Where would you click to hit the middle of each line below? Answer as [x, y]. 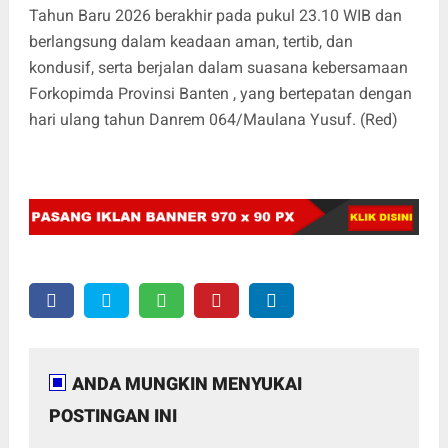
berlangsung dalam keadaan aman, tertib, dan [190, 42]
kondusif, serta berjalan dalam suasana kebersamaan [218, 68]
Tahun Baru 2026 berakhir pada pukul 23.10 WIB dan [215, 16]
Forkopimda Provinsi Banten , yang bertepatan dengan [220, 94]
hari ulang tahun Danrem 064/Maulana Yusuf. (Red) [213, 120]
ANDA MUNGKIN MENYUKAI [186, 384]
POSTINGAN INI [112, 416]
